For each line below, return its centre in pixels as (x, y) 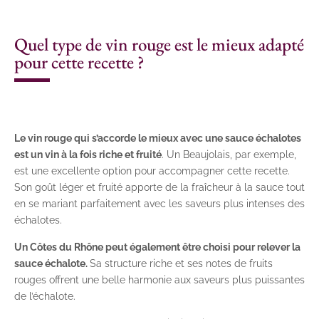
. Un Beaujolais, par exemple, (229, 155)
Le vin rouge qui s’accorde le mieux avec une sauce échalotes (158, 138)
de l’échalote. (46, 297)
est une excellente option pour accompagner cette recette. (152, 171)
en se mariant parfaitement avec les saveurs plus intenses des (159, 204)
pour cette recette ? (79, 62)
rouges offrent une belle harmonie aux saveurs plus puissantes (159, 280)
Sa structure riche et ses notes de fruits (181, 264)
